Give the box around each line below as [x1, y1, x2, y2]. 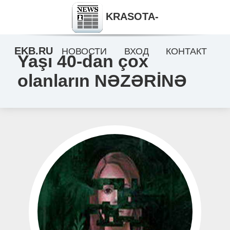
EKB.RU [14, 45, 53, 56]
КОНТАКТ [166, 46, 207, 56]
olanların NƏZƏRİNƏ [17, 71, 187, 90]
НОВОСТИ [61, 46, 107, 56]
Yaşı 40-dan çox [17, 51, 148, 71]
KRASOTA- [102, 11, 159, 22]
